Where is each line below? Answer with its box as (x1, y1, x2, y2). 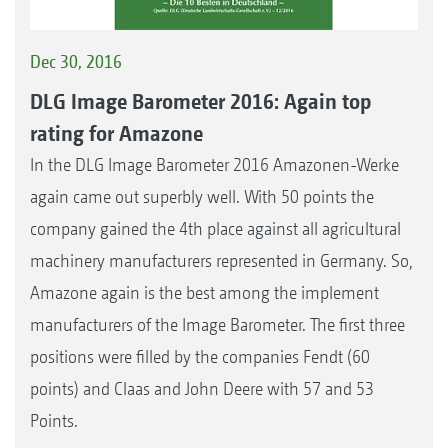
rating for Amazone (30, 119, 203, 146)
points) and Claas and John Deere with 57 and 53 (30, 377, 374, 399)
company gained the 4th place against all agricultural (30, 217, 401, 239)
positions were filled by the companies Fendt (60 (30, 345, 370, 367)
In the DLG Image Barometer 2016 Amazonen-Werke (30, 153, 399, 175)
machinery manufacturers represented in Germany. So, (30, 249, 413, 271)
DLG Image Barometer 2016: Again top (30, 87, 371, 114)
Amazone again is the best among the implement (30, 281, 379, 303)
